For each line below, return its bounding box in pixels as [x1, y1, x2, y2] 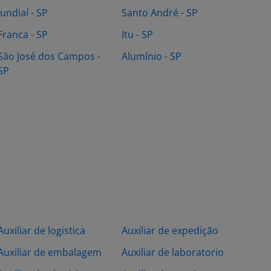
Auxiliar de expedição [122, 224, 218, 237]
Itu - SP [122, 28, 153, 41]
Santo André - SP [122, 6, 198, 19]
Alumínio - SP [122, 50, 181, 63]
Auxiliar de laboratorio [122, 246, 224, 259]
